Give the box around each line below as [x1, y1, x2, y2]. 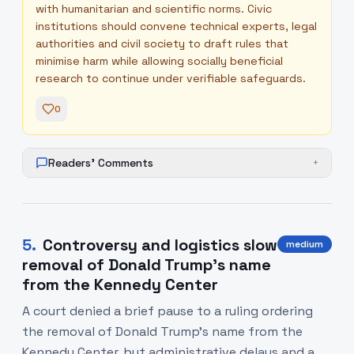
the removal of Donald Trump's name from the [22, 323, 303, 340]
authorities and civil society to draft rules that [36, 36, 288, 51]
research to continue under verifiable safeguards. [36, 71, 306, 85]
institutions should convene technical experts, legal [36, 19, 317, 33]
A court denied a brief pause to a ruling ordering [22, 303, 313, 319]
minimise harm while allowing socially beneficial [36, 54, 283, 68]
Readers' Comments [48, 156, 153, 170]
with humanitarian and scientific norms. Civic [36, 2, 272, 16]
